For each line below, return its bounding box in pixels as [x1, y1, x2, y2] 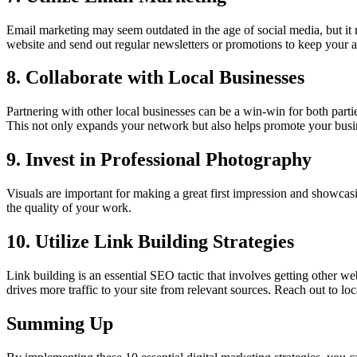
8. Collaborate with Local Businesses [6, 67, 304, 88]
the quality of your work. [6, 201, 131, 215]
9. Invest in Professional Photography [6, 149, 312, 171]
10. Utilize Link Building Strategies [6, 231, 294, 253]
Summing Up [6, 312, 113, 334]
